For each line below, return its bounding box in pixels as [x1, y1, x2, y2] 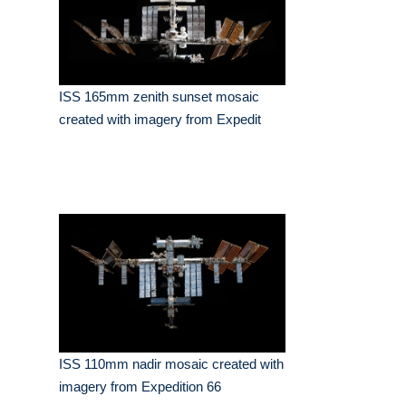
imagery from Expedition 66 [59, 379, 221, 395]
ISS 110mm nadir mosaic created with [59, 356, 284, 372]
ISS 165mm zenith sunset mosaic [59, 89, 259, 105]
